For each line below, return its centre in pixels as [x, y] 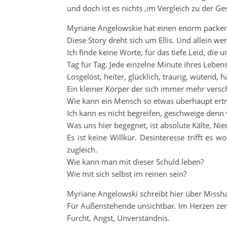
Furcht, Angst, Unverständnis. [118, 218]
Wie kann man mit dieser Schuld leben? [135, 162]
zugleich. [82, 149]
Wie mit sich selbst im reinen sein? [127, 174]
